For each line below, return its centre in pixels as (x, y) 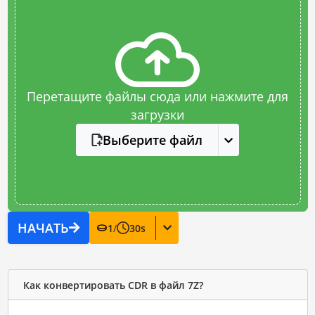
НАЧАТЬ (43, 228)
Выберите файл (152, 140)
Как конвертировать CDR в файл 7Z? (113, 285)
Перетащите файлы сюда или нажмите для (157, 96)
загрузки (157, 115)
